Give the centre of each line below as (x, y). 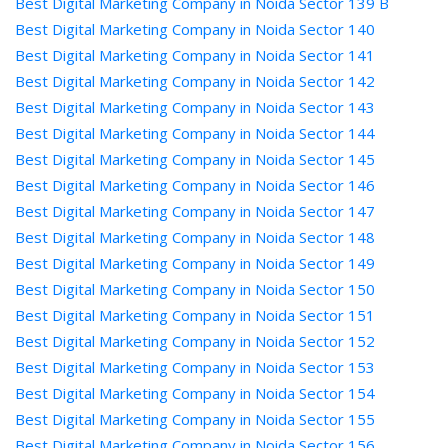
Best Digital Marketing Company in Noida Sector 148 (195, 237)
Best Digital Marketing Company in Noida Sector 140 (195, 29)
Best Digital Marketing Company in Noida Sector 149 (195, 263)
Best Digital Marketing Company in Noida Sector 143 (195, 107)
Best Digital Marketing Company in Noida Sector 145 (195, 159)
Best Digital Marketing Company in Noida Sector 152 (195, 341)
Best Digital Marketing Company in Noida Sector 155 (195, 419)
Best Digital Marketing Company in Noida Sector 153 (195, 367)
